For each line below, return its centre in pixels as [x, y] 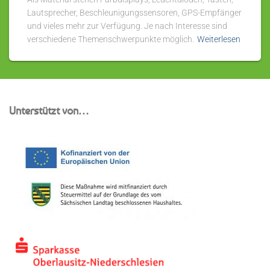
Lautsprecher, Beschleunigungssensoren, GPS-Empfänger [134, 12]
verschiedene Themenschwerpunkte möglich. [111, 39]
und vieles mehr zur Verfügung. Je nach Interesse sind [127, 26]
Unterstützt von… [49, 110]
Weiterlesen [219, 39]
